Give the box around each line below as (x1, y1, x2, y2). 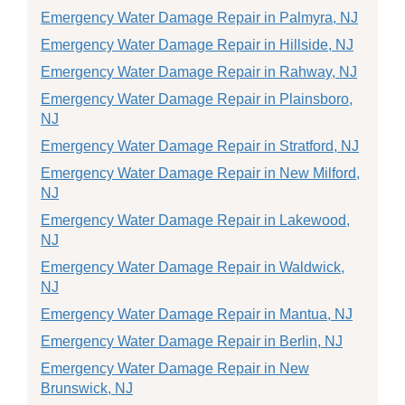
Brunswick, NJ (41, 381, 133, 396)
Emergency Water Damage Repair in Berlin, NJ (41, 334, 343, 349)
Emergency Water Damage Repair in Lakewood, (41, 212, 350, 228)
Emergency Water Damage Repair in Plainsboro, (41, 91, 353, 107)
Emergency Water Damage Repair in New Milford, (41, 165, 360, 181)
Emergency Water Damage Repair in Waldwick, (41, 259, 344, 275)
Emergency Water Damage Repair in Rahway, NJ (41, 64, 357, 80)
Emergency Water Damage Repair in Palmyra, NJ (41, 10, 358, 25)
